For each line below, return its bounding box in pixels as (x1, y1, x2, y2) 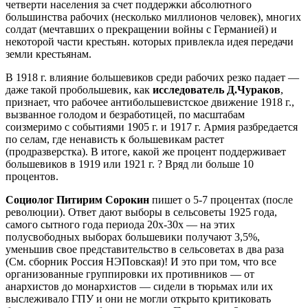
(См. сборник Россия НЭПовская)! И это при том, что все (5, 255, 276, 267)
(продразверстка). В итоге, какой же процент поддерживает (5, 145, 286, 157)
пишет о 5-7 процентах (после (149, 193, 293, 206)
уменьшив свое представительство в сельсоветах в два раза (5, 243, 284, 255)
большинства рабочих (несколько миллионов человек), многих (5, 10, 301, 23)
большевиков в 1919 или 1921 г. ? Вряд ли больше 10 (5, 157, 254, 170)
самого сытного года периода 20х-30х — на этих (5, 218, 235, 230)
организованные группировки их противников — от (5, 267, 254, 280)
